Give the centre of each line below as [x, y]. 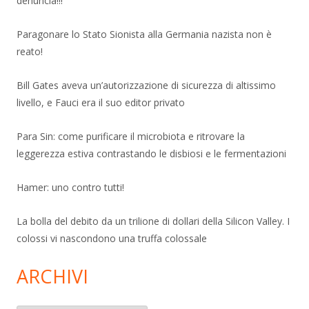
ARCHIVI [52, 276]
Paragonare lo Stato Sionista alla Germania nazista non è [144, 34]
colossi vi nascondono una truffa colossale [112, 238]
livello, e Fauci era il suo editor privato [101, 102]
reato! [30, 51]
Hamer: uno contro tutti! [70, 187]
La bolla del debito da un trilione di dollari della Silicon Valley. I [153, 221]
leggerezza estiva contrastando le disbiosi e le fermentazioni [151, 153]
